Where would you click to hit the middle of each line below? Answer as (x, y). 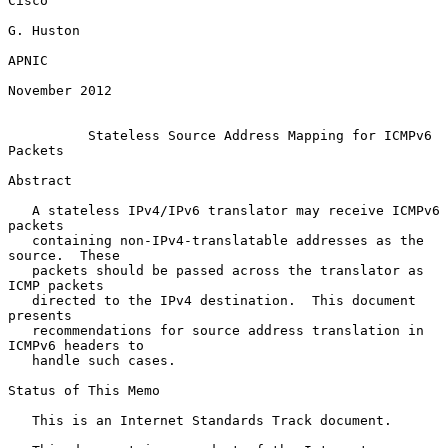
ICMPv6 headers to (76, 345)
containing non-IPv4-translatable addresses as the (20, 240)
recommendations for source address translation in (20, 330)
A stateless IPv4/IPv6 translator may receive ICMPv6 (20, 210)
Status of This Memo (84, 390)
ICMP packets (56, 285)
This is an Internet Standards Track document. (20, 420)
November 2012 (60, 90)
